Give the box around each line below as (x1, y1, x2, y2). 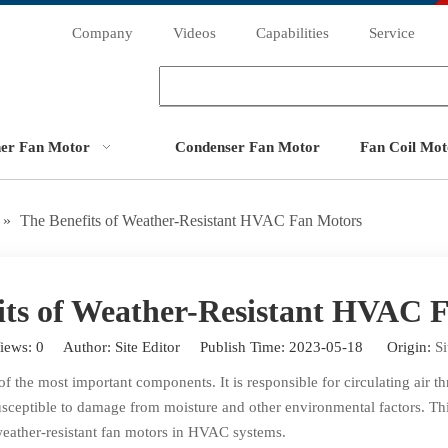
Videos (173, 25, 216, 41)
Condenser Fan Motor (174, 139, 320, 155)
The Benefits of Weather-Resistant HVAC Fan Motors (20, 212, 362, 229)
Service (369, 25, 415, 41)
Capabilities (256, 25, 329, 41)
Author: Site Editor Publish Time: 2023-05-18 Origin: (44, 339, 435, 355)
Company (72, 25, 133, 41)
